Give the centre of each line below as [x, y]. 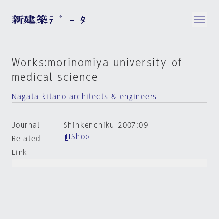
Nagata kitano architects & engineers [85, 97]
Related [26, 139]
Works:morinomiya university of [97, 62]
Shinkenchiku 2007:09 [106, 125]
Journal [26, 125]
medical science [55, 77]
